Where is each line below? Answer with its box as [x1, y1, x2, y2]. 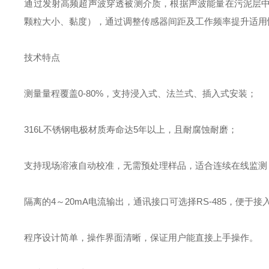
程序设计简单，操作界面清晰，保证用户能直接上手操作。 [24, 232, 259, 243]
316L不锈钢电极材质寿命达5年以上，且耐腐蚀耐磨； [24, 124, 238, 134]
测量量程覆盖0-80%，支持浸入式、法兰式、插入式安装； [24, 88, 257, 98]
